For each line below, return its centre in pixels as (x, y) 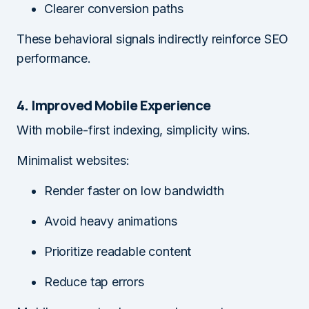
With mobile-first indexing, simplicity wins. (134, 130)
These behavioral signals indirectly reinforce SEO (153, 39)
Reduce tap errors (94, 281)
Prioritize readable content (118, 251)
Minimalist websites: (73, 160)
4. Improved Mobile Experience (114, 105)
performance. (54, 58)
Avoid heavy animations (111, 221)
